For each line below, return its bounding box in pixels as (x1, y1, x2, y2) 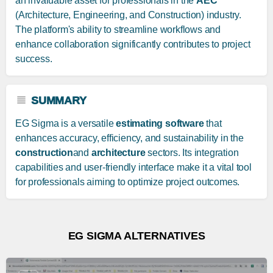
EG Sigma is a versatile (15, 118, 116, 129)
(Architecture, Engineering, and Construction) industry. (15, 10, 241, 21)
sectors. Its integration (145, 147, 239, 158)
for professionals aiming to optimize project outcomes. (15, 177, 240, 188)
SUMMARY (31, 94, 87, 107)
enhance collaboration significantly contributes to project (15, 39, 250, 50)
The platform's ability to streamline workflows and (15, 24, 221, 35)
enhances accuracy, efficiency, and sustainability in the (15, 133, 244, 144)
